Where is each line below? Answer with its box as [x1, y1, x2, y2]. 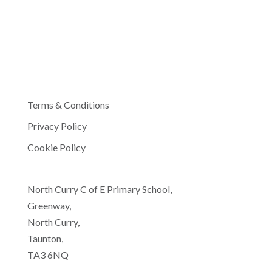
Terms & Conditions [27, 99, 109, 110]
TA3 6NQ [27, 249, 69, 261]
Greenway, [27, 200, 71, 212]
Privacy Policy [27, 120, 87, 132]
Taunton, [27, 233, 63, 245]
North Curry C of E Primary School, [27, 183, 172, 195]
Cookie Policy [27, 141, 86, 153]
